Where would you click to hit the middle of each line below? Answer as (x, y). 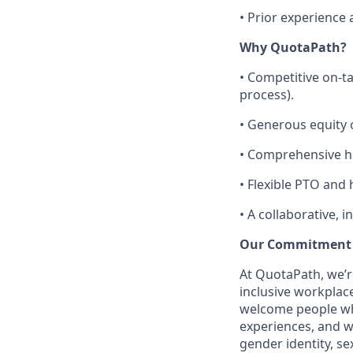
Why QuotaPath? (293, 47)
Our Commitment (295, 244)
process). (267, 95)
